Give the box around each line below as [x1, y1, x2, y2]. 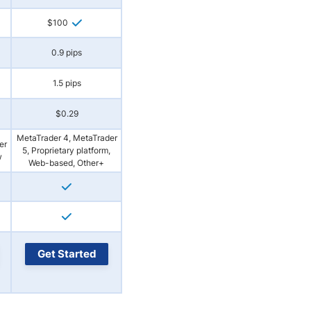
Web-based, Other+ [28, 158, 104, 168]
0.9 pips [51, 47, 82, 58]
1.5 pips [52, 78, 81, 88]
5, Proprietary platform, [22, 145, 110, 155]
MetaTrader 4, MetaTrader [16, 133, 117, 143]
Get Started [37, 247, 96, 260]
